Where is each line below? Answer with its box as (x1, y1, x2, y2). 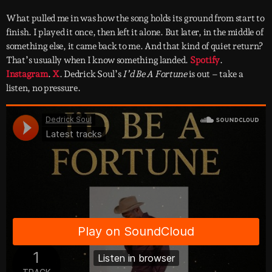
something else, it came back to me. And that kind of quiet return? (6, 41, 263, 52)
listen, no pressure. (6, 83, 81, 94)
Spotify (189, 55, 220, 66)
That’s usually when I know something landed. (6, 55, 190, 66)
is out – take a (186, 69, 243, 80)
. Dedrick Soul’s (59, 69, 123, 80)
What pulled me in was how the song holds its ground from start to (6, 13, 265, 24)
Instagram (6, 69, 48, 80)
